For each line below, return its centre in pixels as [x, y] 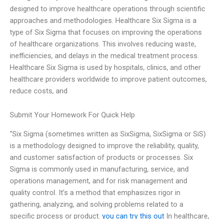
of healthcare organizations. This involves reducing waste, [103, 44]
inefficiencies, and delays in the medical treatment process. [104, 55]
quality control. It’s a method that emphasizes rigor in [95, 192]
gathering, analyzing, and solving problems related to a [97, 204]
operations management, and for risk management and [99, 181]
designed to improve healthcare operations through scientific [108, 9]
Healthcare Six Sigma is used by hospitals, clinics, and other [105, 67]
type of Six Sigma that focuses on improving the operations [106, 32]
